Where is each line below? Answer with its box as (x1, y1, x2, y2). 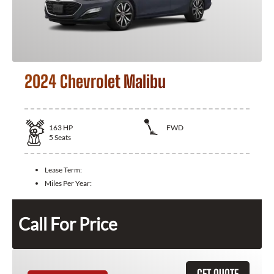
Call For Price (18, 213, 117, 234)
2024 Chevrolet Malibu (24, 71, 166, 92)
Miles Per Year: (45, 178, 92, 188)
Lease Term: (45, 165, 82, 174)
